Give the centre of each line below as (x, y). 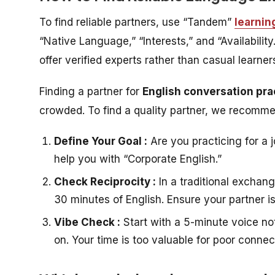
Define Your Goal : (101, 141)
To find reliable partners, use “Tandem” (137, 22)
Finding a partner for (91, 91)
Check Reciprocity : (105, 181)
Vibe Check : (87, 222)
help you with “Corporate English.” (138, 159)
